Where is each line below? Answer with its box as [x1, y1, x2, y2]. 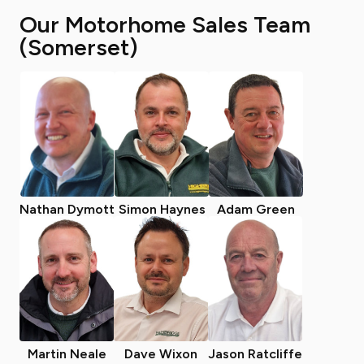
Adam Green [217, 201, 295, 217]
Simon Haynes [118, 201, 206, 217]
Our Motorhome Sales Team [19, 11, 310, 38]
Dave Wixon [124, 346, 197, 362]
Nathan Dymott [19, 201, 115, 217]
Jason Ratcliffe [208, 346, 302, 362]
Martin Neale [27, 346, 106, 362]
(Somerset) [19, 33, 138, 61]
